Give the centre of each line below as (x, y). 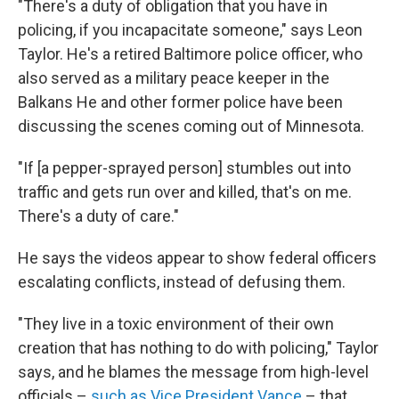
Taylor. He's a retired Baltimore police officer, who (190, 53)
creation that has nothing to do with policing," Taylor (198, 347)
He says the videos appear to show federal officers (197, 257)
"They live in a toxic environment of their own (176, 323)
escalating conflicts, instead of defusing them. (182, 281)
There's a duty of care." (98, 216)
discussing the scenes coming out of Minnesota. (191, 126)
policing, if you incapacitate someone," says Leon (190, 29)
